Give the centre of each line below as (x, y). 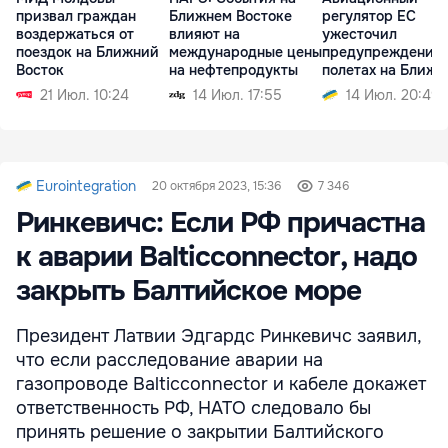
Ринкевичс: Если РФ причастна (220, 222)
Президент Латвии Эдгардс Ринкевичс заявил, (218, 335)
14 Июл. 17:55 (237, 95)
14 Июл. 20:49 (393, 95)
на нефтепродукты (233, 70)
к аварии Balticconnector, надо (216, 256)
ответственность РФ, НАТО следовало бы (193, 407)
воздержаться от (75, 34)
